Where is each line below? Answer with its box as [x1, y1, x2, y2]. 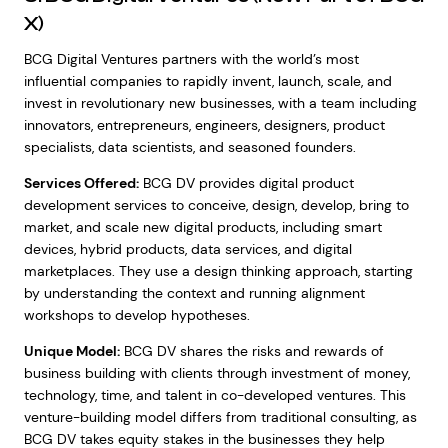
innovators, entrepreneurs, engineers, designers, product [23, 116, 385, 134]
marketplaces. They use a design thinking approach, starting [23, 262, 413, 280]
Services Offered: [23, 174, 139, 192]
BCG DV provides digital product [138, 174, 354, 192]
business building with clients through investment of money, [23, 364, 410, 382]
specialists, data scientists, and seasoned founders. [23, 138, 356, 156]
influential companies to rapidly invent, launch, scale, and [23, 72, 392, 90]
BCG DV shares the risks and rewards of [119, 342, 384, 360]
